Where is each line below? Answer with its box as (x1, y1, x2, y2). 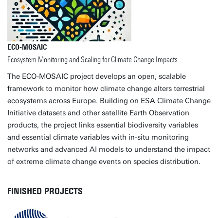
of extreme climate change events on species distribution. (7, 157, 202, 166)
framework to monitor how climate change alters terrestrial (7, 84, 205, 93)
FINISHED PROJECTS (7, 186, 83, 197)
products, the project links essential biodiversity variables (7, 121, 198, 129)
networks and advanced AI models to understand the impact (7, 145, 210, 154)
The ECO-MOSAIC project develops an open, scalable (7, 72, 186, 81)
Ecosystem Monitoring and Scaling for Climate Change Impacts (7, 55, 178, 64)
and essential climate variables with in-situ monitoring (7, 133, 189, 142)
